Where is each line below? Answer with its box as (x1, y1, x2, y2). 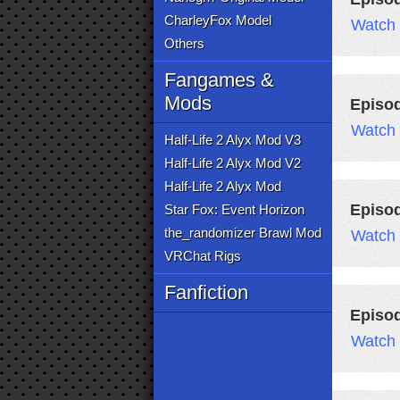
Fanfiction (164, 281, 248, 304)
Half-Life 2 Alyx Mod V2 (164, 155, 301, 171)
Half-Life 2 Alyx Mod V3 (164, 132, 301, 147)
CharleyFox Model (164, 12, 271, 28)
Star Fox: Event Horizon (164, 202, 304, 217)
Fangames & (164, 69, 274, 91)
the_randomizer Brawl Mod (164, 225, 321, 240)
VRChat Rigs (164, 248, 241, 263)
